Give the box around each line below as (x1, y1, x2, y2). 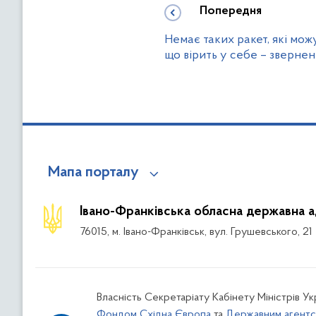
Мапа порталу (48, 165, 139, 181)
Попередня (200, 5, 262, 18)
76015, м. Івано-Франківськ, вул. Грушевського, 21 (80, 226, 313, 238)
